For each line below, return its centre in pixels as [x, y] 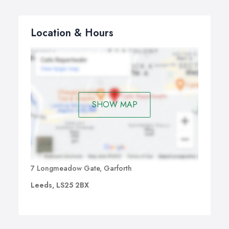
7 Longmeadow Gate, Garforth [81, 168]
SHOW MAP [114, 104]
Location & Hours [72, 33]
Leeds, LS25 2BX [60, 185]
